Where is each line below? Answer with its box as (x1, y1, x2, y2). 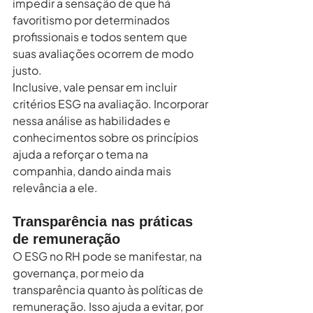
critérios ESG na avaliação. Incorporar (13, 96, 210, 111)
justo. (13, 62, 42, 78)
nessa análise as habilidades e (13, 112, 173, 128)
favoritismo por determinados (13, 12, 172, 27)
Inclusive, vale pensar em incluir (13, 79, 179, 94)
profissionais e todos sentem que (13, 29, 189, 44)
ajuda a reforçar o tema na (13, 146, 150, 161)
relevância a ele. (13, 180, 98, 195)
